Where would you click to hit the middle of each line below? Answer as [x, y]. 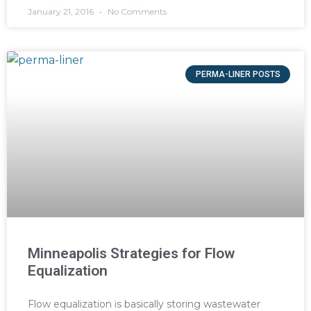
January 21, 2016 [62, 12]
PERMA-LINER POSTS [238, 75]
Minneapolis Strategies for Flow [131, 254]
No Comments [136, 12]
